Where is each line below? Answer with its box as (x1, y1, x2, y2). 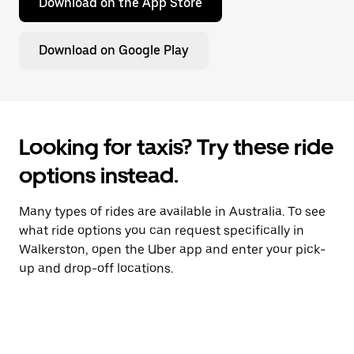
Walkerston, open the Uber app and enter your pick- (19, 242, 326, 257)
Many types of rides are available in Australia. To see (19, 204, 326, 219)
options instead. (19, 162, 179, 189)
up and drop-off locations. (19, 261, 173, 276)
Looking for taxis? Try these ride (19, 134, 333, 160)
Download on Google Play (39, 43, 189, 58)
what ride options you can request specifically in (19, 223, 304, 238)
